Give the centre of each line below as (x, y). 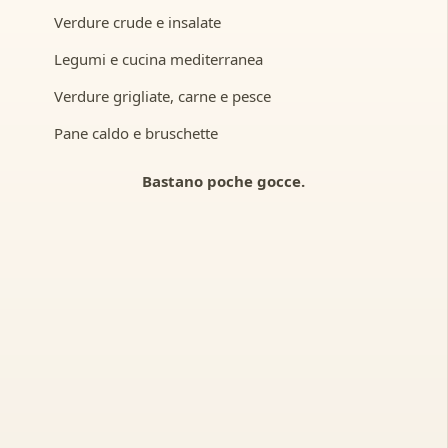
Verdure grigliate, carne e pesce (162, 95)
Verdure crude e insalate (137, 21)
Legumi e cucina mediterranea (158, 58)
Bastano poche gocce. (223, 180)
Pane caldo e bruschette (135, 132)
